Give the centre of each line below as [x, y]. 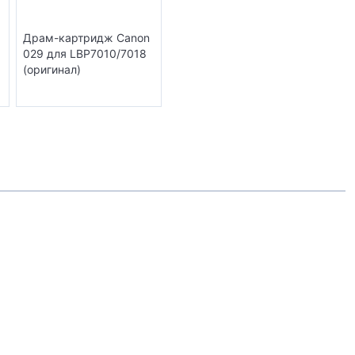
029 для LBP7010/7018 [85, 53]
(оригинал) [52, 69]
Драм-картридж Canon [86, 37]
